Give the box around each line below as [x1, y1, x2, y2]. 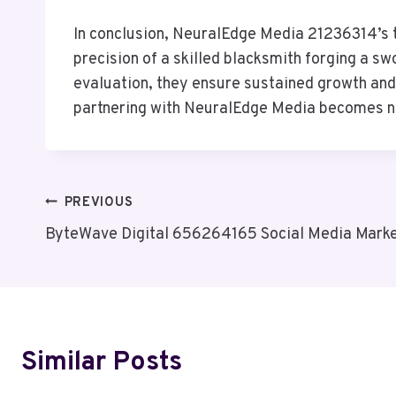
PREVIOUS [64, 194, 133, 211]
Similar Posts [21, 346, 182, 379]
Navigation [44, 232, 176, 265]
